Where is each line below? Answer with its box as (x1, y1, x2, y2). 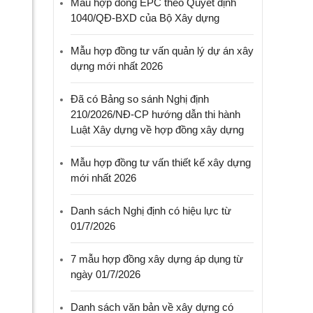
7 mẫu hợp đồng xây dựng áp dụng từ (71, 253, 243, 265)
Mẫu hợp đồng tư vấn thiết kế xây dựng (71, 156, 251, 168)
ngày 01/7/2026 (71, 268, 140, 280)
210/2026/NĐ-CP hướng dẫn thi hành (71, 108, 240, 120)
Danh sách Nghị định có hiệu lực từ (71, 205, 231, 217)
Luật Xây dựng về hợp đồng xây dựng (71, 124, 244, 136)
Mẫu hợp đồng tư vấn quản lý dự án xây (71, 45, 254, 57)
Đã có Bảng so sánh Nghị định (71, 93, 209, 105)
